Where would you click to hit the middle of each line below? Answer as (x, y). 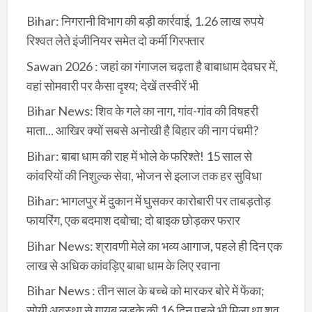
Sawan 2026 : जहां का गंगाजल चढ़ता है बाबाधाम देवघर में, (152, 66)
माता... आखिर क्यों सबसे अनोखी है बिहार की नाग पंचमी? (142, 131)
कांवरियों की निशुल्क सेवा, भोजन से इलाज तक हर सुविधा (144, 175)
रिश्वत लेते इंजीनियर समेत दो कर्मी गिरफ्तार (115, 41)
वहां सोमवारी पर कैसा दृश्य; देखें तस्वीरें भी (112, 85)
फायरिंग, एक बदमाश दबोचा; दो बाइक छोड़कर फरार (133, 220)
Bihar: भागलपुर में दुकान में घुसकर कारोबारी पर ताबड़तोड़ (148, 201)
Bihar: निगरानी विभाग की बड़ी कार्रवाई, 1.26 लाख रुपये (145, 21)
